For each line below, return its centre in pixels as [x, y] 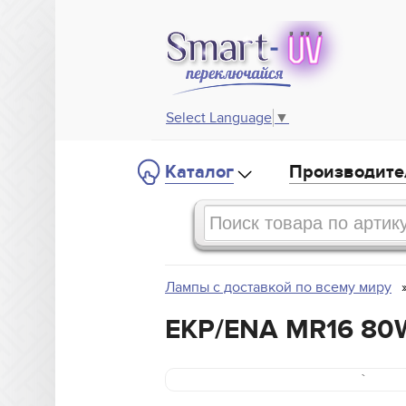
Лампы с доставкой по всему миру [278, 288]
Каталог [199, 173]
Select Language [219, 118]
